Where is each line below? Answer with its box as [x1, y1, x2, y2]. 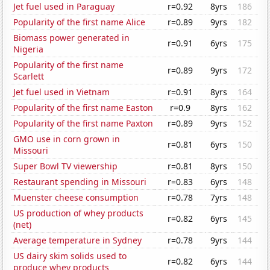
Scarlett [13, 71, 45, 83]
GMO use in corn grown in [13, 133, 121, 145]
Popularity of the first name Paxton [13, 118, 154, 130]
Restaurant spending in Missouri [13, 176, 147, 188]
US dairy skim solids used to [13, 250, 127, 262]
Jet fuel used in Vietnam [13, 86, 110, 98]
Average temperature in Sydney [13, 234, 142, 246]
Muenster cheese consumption [13, 192, 139, 204]
